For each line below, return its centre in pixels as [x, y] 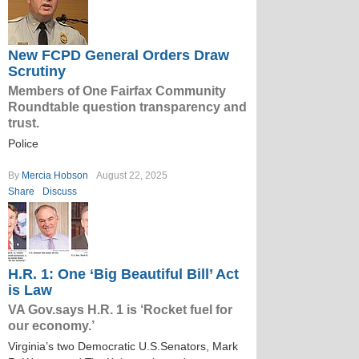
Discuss [60, 192]
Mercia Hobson [55, 175]
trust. [24, 123]
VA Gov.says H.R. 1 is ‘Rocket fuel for [120, 310]
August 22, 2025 [132, 175]
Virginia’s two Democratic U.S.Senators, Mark [123, 346]
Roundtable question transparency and [127, 107]
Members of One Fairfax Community [117, 91]
